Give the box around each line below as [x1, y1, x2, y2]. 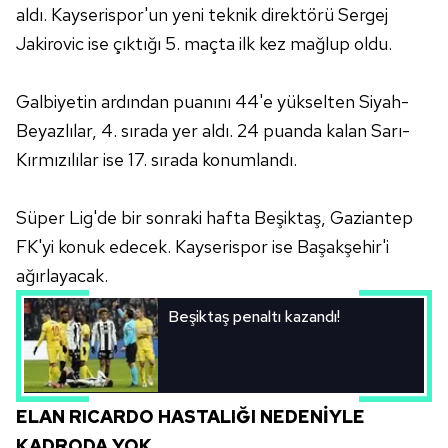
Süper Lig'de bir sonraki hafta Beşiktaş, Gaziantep [16, 206, 413, 229]
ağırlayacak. [16, 264, 108, 287]
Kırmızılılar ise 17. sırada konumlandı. [16, 148, 297, 171]
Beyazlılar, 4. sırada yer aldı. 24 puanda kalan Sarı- [16, 119, 410, 142]
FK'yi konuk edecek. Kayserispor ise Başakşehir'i [16, 235, 389, 258]
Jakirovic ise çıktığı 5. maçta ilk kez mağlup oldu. [16, 32, 392, 55]
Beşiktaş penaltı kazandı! [168, 306, 340, 327]
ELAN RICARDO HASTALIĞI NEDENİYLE [16, 405, 365, 428]
